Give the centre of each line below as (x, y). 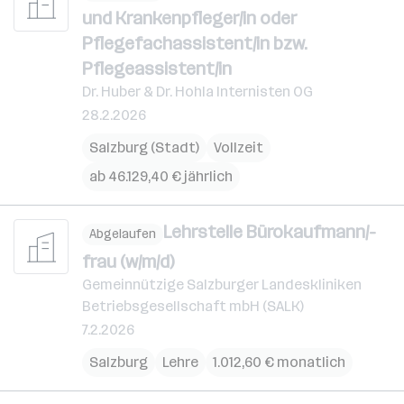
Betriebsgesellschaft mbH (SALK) (193, 306)
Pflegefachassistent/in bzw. (195, 43)
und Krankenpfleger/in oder (189, 18)
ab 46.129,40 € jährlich (161, 176)
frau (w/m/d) (128, 261)
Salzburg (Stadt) (144, 147)
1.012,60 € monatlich (279, 362)
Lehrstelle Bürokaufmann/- (270, 232)
